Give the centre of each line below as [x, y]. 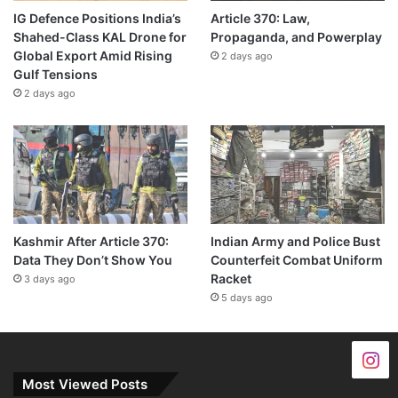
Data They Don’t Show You [93, 259]
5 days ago [247, 297]
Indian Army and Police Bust [295, 241]
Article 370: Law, [260, 18]
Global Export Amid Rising [93, 55]
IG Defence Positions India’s [97, 18]
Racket [231, 278]
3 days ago [50, 279]
